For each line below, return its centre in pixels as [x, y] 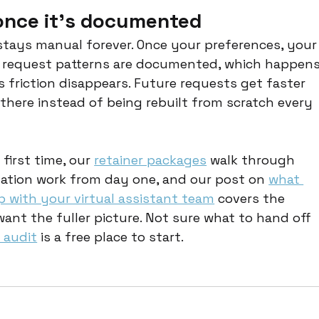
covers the [252, 198]
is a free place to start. [111, 236]
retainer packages [151, 159]
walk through [253, 159]
